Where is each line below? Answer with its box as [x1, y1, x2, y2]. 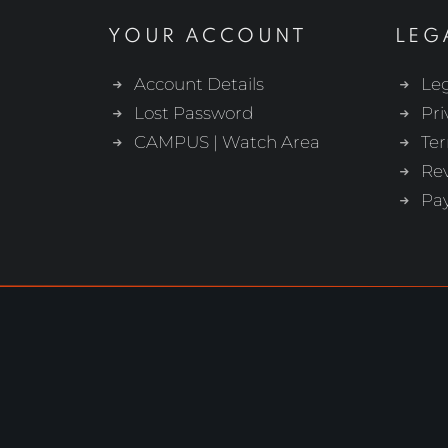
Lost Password [133, 103, 253, 123]
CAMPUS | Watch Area [133, 132, 320, 152]
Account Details [133, 74, 264, 94]
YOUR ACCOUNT [108, 27, 308, 46]
